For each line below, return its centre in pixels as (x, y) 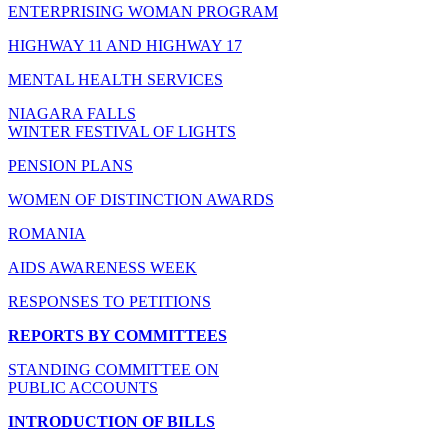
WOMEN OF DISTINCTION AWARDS (141, 199)
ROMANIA (47, 233)
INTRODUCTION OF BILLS (111, 421)
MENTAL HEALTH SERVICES (115, 79)
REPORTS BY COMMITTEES (117, 335)
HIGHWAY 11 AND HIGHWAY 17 (125, 45)
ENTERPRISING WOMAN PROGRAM (143, 11)
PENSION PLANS (70, 165)
